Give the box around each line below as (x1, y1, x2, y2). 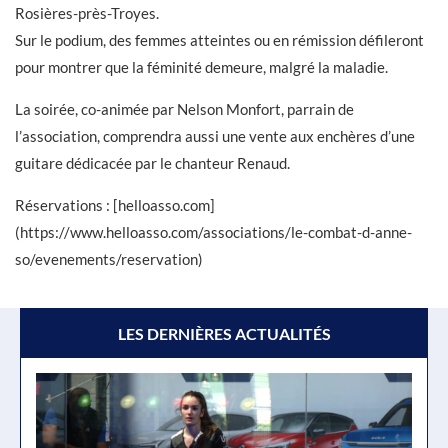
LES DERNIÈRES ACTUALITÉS (117, 324, 331, 343)
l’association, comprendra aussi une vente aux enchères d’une (15, 127, 415, 145)
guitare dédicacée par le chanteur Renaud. (15, 154, 290, 172)
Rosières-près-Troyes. (15, 4, 159, 22)
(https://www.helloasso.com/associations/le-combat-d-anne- (15, 223, 412, 241)
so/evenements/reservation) (15, 250, 203, 268)
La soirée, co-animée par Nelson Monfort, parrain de (15, 100, 354, 118)
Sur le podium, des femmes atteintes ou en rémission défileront (15, 31, 424, 49)
